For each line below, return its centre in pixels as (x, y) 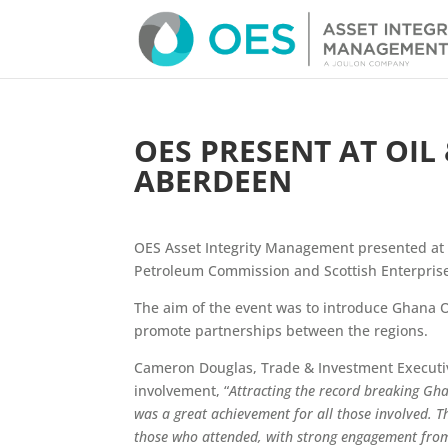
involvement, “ (182, 390)
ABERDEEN (213, 180)
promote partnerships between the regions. (281, 330)
